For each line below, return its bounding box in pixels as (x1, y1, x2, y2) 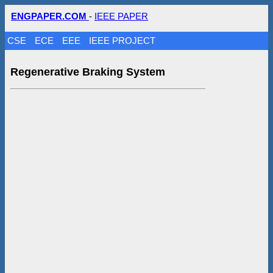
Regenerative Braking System (10, 65, 165, 78)
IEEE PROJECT (89, 35, 156, 46)
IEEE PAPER (94, 11, 148, 21)
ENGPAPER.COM (11, 11, 89, 21)
